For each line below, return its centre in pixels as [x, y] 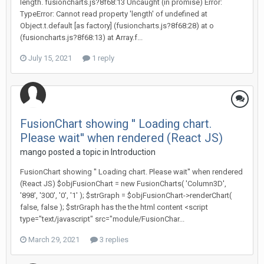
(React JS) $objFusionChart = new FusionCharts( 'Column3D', [123, 184]
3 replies [113, 240]
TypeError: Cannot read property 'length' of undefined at [114, 14]
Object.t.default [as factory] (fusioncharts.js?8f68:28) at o [117, 26]
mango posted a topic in [65, 152]
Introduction [133, 152]
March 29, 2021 [54, 240]
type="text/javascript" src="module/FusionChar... [102, 219]
